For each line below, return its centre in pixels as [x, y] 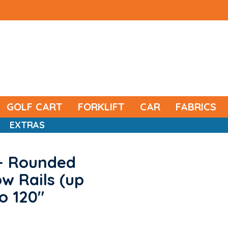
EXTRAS [27, 125]
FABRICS [196, 107]
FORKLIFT [101, 107]
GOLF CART [35, 107]
